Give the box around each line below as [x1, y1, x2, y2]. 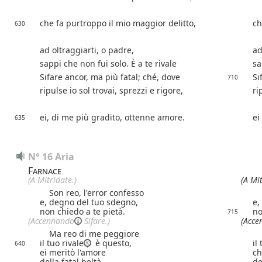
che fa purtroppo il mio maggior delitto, [40, 18, 196, 29]
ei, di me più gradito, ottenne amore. [40, 112, 185, 123]
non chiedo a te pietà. [40, 206, 125, 218]
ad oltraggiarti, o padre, [40, 44, 134, 56]
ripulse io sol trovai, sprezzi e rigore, [40, 85, 183, 96]
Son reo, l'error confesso [40, 187, 144, 199]
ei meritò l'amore [40, 247, 106, 258]
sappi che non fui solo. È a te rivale [40, 58, 177, 70]
